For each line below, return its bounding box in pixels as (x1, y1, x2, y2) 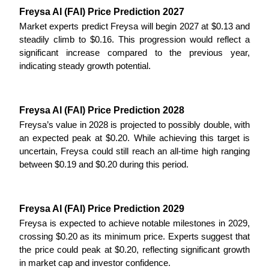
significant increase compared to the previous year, (19, 47, 250, 58)
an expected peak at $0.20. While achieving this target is (19, 133, 250, 143)
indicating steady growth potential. (19, 61, 151, 71)
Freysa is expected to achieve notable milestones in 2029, (19, 218, 250, 228)
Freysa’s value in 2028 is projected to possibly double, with (19, 119, 250, 130)
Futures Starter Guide (29, 41, 110, 52)
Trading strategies (29, 164, 95, 174)
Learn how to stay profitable (29, 184, 136, 195)
